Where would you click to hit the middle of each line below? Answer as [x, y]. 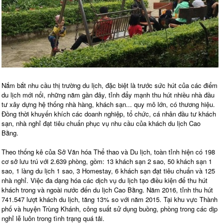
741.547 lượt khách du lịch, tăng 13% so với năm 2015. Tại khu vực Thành [109, 199]
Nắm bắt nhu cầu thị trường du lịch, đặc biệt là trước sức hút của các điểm [109, 85]
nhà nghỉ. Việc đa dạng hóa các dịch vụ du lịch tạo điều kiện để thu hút [104, 180]
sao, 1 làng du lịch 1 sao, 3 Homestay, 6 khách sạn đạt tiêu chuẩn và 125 [108, 170]
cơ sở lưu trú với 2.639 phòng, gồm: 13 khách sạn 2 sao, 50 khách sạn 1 [107, 161]
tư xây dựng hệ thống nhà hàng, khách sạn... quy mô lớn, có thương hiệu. [108, 104]
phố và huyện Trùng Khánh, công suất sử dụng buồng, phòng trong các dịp [109, 208]
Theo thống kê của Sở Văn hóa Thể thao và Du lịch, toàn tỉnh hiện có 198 [108, 151]
